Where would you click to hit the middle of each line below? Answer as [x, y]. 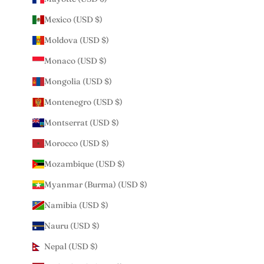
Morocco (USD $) [77, 143]
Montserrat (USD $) [82, 122]
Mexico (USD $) [73, 19]
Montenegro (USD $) [83, 102]
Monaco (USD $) [75, 60]
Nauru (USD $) [72, 225]
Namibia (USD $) [76, 205]
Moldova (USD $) [77, 40]
